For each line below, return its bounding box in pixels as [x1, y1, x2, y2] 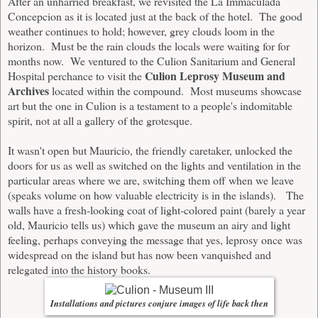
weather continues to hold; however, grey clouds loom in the [8, 23, 275, 39]
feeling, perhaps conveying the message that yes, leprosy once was [8, 232, 302, 248]
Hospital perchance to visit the [8, 68, 145, 84]
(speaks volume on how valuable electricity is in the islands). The [8, 187, 304, 203]
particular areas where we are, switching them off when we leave [8, 172, 294, 188]
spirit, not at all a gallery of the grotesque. [8, 113, 192, 128]
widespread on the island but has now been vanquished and [8, 247, 271, 263]
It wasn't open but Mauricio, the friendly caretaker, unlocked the [8, 143, 292, 158]
